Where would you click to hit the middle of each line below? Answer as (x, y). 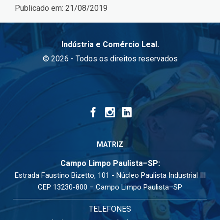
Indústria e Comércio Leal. (110, 44)
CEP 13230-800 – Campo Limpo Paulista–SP (110, 187)
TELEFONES (110, 209)
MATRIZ (110, 144)
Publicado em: (40, 8)
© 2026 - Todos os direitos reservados (110, 59)
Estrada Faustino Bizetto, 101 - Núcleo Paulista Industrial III (110, 175)
